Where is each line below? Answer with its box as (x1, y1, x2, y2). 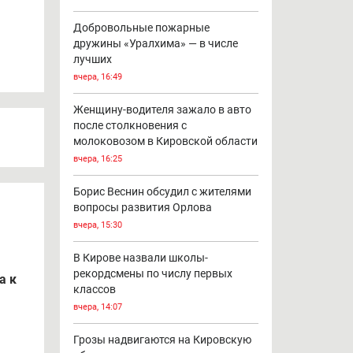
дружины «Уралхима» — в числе (72, 36, 238, 50)
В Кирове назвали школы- (72, 251, 208, 264)
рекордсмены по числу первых (72, 266, 232, 280)
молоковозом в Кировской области (72, 134, 258, 147)
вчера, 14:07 (72, 301, 122, 312)
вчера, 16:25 (72, 153, 122, 164)
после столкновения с (72, 118, 187, 132)
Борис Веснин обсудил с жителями (72, 184, 251, 198)
